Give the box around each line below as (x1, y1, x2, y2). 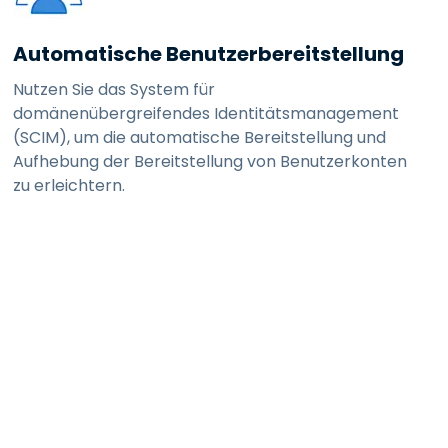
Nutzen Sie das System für (13, 78, 216, 101)
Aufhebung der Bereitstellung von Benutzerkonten (13, 150, 408, 173)
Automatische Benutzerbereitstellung (13, 40, 405, 68)
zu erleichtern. (13, 174, 126, 197)
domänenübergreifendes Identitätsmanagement (13, 102, 400, 125)
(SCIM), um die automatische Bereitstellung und (13, 126, 387, 149)
